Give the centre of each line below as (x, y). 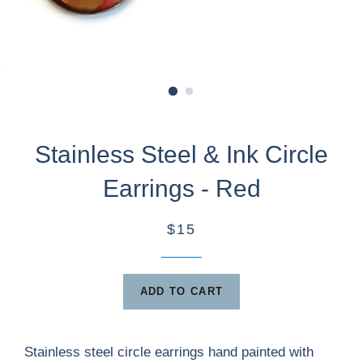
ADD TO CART (181, 291)
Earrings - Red (181, 188)
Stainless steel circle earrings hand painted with (169, 352)
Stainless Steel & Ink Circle (181, 154)
